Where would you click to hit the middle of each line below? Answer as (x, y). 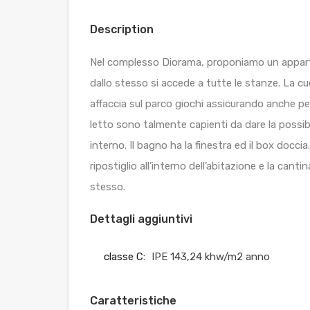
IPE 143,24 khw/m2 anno (211, 257)
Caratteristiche (133, 301)
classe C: (125, 257)
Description (122, 30)
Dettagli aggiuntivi (141, 219)
